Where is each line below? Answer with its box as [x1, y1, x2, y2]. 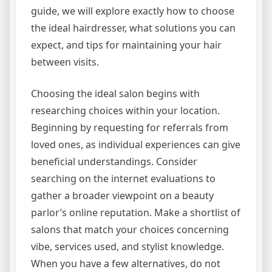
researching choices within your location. [31, 103, 220, 117]
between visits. [31, 55, 99, 69]
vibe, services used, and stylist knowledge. [31, 239, 224, 253]
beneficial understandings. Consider [31, 154, 197, 168]
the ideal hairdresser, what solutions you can [31, 21, 236, 35]
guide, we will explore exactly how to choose [31, 4, 234, 18]
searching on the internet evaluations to [31, 171, 216, 185]
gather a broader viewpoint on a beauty [31, 188, 214, 202]
